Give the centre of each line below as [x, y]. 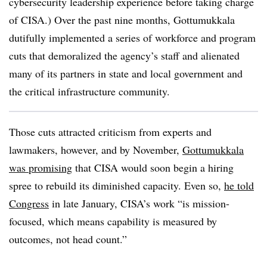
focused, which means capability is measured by [113, 221]
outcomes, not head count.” [68, 239]
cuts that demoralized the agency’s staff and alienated [124, 55]
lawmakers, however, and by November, [96, 150]
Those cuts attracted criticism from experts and [110, 132]
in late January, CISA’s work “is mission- [139, 203]
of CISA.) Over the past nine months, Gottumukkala [122, 20]
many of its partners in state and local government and [126, 73]
